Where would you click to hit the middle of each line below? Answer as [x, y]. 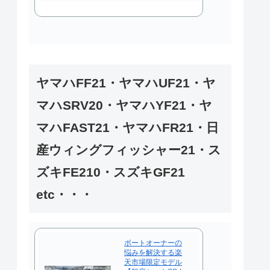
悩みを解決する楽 [153, 252]
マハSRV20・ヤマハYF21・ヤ [124, 105]
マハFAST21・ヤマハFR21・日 [127, 127]
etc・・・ [64, 194]
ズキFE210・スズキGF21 [117, 172]
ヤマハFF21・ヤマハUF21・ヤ [126, 83]
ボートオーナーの [153, 243]
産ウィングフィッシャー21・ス [129, 149]
